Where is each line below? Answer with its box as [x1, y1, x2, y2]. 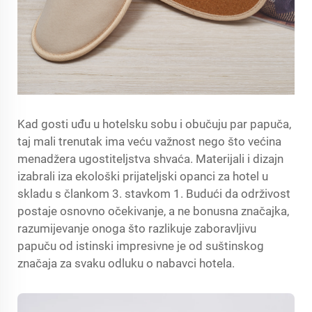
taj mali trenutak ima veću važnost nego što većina [17, 134, 281, 148]
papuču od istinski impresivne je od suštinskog [17, 239, 264, 253]
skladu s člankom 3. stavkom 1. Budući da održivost [17, 187, 290, 201]
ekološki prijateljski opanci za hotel [75, 169, 262, 183]
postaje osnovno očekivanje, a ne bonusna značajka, [17, 204, 289, 218]
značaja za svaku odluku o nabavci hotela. [17, 256, 235, 270]
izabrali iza [17, 169, 75, 183]
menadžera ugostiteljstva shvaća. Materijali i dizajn [17, 152, 283, 166]
